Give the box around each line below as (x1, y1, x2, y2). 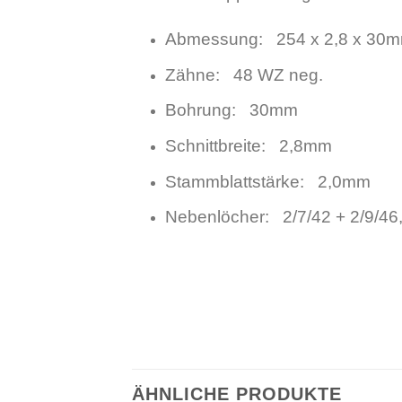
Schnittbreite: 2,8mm (164, 135, 332, 155)
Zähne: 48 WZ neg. (164, 65, 323, 84)
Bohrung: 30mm (164, 100, 298, 120)
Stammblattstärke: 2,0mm (164, 171, 371, 191)
